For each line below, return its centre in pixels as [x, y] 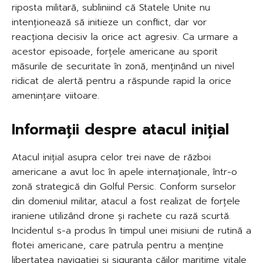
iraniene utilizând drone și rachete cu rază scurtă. [121, 216]
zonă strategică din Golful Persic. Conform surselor [124, 187]
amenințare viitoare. [55, 96]
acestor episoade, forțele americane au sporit [115, 52]
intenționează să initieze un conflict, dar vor [109, 23]
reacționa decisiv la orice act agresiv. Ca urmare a [125, 37]
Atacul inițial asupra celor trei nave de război [111, 158]
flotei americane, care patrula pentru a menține [118, 246]
